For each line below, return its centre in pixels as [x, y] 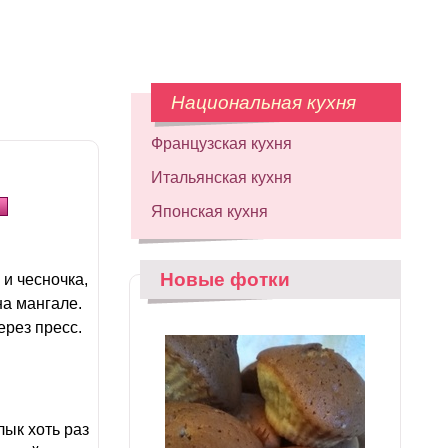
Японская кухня [209, 211]
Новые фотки [225, 279]
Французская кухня [221, 143]
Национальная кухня [263, 102]
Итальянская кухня [221, 177]
